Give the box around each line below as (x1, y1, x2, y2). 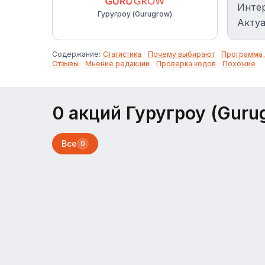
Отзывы (52, 59, 79, 68)
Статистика (103, 50, 141, 59)
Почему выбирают (148, 50, 215, 59)
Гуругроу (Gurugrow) (98, 9, 172, 18)
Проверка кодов (156, 59, 216, 68)
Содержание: (52, 50, 101, 59)
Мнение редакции (85, 59, 150, 68)
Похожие (222, 59, 256, 68)
